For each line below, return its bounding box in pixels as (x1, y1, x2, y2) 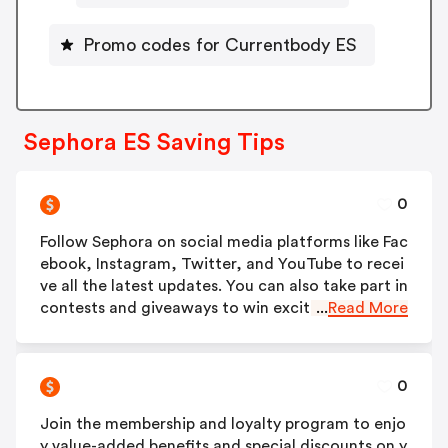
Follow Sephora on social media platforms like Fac (40, 233, 408, 250)
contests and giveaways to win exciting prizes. (40, 299, 384, 316)
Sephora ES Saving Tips (24, 130, 285, 155)
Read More (328, 299, 408, 316)
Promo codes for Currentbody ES (83, 35, 357, 54)
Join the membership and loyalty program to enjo (40, 415, 406, 432)
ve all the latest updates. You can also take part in (40, 277, 408, 294)
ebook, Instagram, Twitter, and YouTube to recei (40, 255, 404, 272)
